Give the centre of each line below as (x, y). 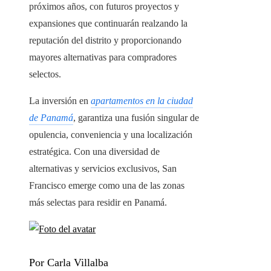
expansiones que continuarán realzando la (108, 24)
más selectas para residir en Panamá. (98, 203)
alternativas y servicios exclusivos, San (103, 169)
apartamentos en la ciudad (142, 101)
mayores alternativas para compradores (103, 57)
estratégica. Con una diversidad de (94, 152)
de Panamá (51, 118)
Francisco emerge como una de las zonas (107, 186)
